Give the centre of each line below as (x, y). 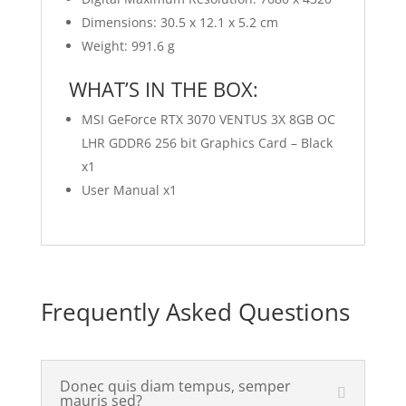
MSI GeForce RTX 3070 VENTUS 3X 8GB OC (208, 119)
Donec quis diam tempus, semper (175, 386)
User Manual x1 (129, 190)
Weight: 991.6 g (128, 46)
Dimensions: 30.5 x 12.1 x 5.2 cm (179, 22)
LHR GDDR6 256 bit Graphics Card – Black (207, 143)
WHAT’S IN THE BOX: (163, 89)
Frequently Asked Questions (195, 312)
